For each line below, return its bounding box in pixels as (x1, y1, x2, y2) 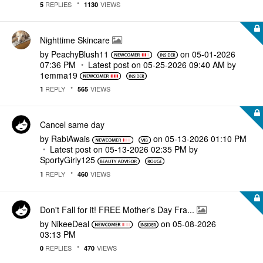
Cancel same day (40, 119, 104, 130)
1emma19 (40, 69, 77, 81)
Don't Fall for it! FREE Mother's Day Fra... (40, 203, 197, 215)
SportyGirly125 (40, 154, 95, 166)
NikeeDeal (51, 217, 89, 230)
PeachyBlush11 (51, 48, 109, 60)
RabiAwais (51, 133, 90, 144)
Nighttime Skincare (40, 33, 112, 46)
